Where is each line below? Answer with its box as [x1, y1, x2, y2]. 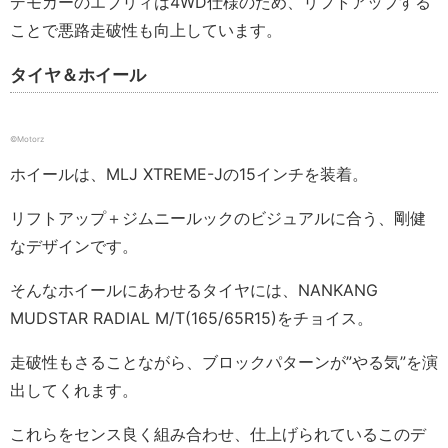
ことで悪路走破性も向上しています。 [10, 20, 282, 41]
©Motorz [10, 134, 44, 145]
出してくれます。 [10, 380, 138, 401]
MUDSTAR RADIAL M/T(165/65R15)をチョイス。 [10, 308, 373, 329]
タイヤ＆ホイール [10, 65, 146, 86]
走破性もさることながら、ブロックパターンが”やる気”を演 [10, 352, 438, 373]
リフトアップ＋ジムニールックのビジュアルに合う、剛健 [10, 208, 426, 229]
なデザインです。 [10, 236, 138, 257]
